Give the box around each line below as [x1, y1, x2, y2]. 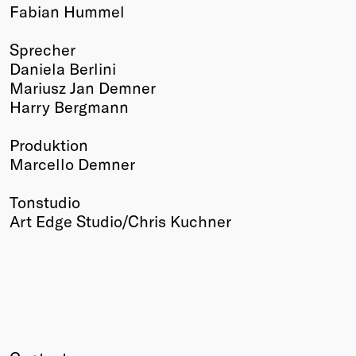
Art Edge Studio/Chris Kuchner [10, 211, 231, 230]
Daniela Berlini [10, 58, 116, 78]
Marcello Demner [10, 153, 135, 173]
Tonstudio [10, 192, 80, 211]
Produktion [10, 134, 88, 154]
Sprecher [10, 39, 75, 59]
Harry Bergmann [10, 96, 129, 116]
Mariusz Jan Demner [10, 77, 156, 97]
